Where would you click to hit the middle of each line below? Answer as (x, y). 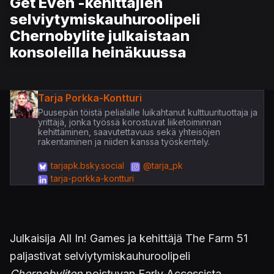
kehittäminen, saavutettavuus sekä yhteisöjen (129, 131)
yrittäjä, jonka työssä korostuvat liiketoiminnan (129, 122)
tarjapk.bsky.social (87, 165)
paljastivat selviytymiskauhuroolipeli (100, 256)
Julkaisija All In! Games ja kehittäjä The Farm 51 (129, 238)
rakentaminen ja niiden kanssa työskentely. (124, 141)
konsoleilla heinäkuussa (98, 52)
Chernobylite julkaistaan (100, 35)
